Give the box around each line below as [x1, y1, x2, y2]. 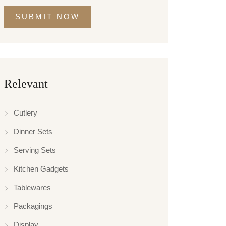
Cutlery [14, 108, 37, 118]
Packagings [14, 202, 52, 211]
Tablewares [14, 183, 51, 192]
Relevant [4, 77, 48, 91]
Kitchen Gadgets [14, 164, 69, 174]
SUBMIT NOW [15, 12, 80, 21]
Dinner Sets [14, 127, 52, 136]
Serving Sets [14, 146, 56, 155]
